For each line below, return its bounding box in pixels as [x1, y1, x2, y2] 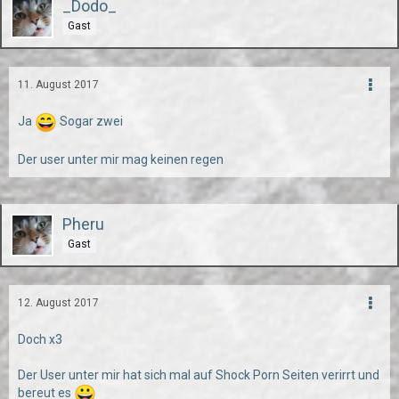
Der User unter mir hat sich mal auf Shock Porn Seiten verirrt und [18, 368, 379, 382]
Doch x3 [18, 332, 62, 346]
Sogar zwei [57, 114, 123, 129]
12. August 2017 [18, 297, 99, 309]
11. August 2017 [18, 78, 99, 91]
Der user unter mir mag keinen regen [18, 152, 224, 167]
